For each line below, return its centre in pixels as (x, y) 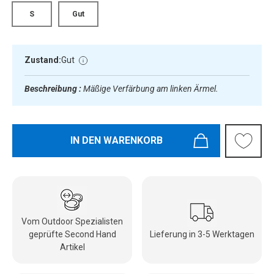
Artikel (72, 247)
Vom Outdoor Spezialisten (72, 221)
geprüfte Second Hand (72, 234)
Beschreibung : (54, 88)
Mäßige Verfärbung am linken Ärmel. (151, 88)
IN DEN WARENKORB (116, 140)
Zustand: (43, 60)
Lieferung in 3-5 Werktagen (202, 234)
